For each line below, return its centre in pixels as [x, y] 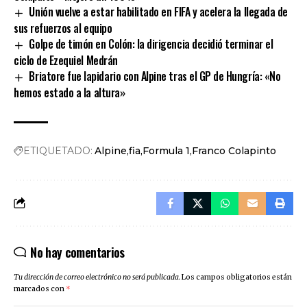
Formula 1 [166, 150]
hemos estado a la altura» [70, 92]
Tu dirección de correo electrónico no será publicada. [97, 277]
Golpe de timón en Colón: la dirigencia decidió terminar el [151, 44]
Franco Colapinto [234, 150]
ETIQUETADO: [58, 150]
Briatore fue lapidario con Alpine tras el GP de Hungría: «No [155, 76]
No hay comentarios [77, 252]
